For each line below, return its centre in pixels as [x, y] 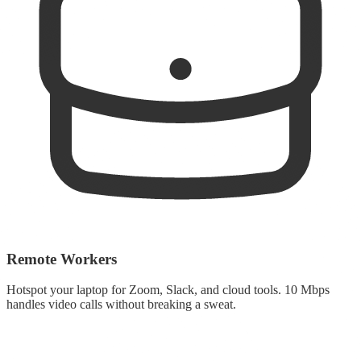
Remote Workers [62, 259]
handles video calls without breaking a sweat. [121, 305]
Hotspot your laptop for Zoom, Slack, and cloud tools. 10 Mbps [168, 290]
